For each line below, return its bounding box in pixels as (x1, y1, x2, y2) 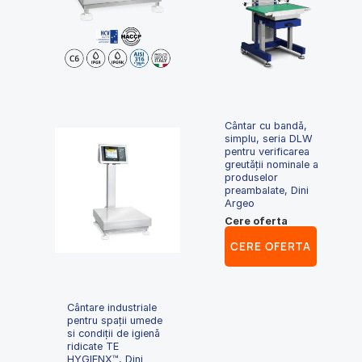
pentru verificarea (225, 145, 310, 158)
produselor (225, 170, 279, 183)
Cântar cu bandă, (225, 119, 308, 132)
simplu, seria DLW (225, 132, 314, 145)
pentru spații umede (67, 314, 163, 326)
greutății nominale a (225, 158, 319, 170)
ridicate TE (67, 339, 120, 352)
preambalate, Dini (225, 183, 309, 196)
